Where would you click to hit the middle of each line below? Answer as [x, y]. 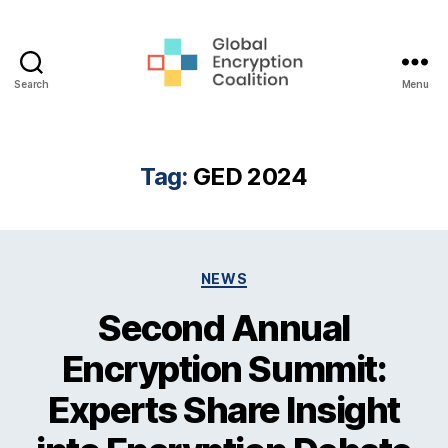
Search [31, 83]
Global [249, 101]
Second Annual [224, 328]
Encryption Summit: [224, 369]
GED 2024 [250, 176]
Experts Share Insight [224, 410]
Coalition [260, 145]
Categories [267, 274]
